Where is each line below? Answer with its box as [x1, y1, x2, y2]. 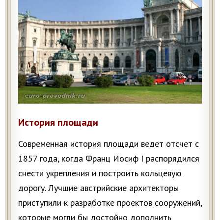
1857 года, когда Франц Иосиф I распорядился [18, 153, 199, 165]
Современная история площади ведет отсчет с [18, 138, 199, 150]
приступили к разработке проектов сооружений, [18, 197, 202, 209]
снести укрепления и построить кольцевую [18, 167, 181, 179]
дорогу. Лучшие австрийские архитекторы [18, 182, 179, 194]
